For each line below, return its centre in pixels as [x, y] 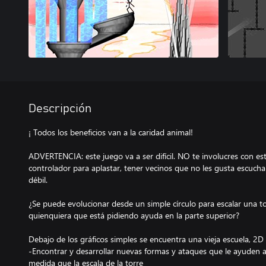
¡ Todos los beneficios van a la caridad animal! [111, 132]
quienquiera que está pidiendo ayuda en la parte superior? [134, 215]
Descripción [60, 109]
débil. [38, 180]
